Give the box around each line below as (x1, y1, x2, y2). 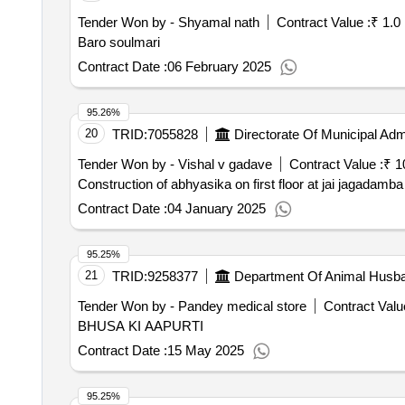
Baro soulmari (77, 34, 160, 50)
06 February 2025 (166, 59, 271, 74)
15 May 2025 (166, 343, 244, 358)
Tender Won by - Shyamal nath (77, 14, 259, 30)
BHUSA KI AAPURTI (77, 318, 203, 334)
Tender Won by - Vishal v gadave (77, 156, 272, 172)
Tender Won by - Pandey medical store (77, 298, 306, 314)
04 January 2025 (166, 201, 266, 216)
